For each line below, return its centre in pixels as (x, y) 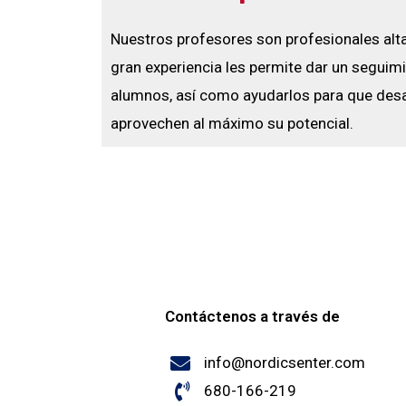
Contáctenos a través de (252, 316)
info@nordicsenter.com (284, 362)
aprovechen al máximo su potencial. (232, 123)
